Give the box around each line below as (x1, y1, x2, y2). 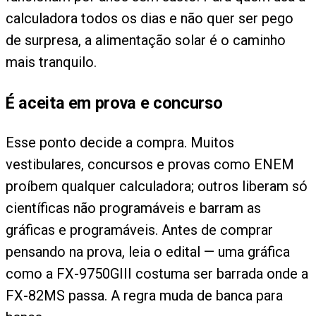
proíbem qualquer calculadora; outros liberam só (6, 178, 308, 195)
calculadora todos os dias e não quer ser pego (6, 10, 293, 28)
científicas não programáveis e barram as (6, 200, 261, 217)
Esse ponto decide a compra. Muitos (6, 134, 234, 152)
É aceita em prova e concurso (6, 92, 223, 113)
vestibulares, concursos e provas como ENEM (6, 156, 294, 174)
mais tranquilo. (6, 54, 97, 71)
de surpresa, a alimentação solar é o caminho (6, 32, 286, 49)
